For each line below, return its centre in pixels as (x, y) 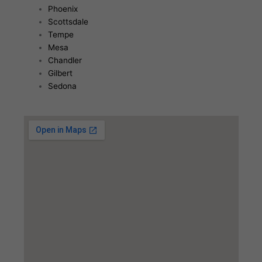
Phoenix (63, 8)
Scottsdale (68, 21)
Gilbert (60, 73)
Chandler (65, 60)
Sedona (62, 86)
